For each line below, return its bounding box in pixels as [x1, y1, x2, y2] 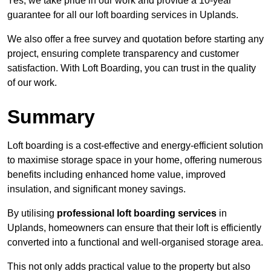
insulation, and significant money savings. [7, 184, 186, 195]
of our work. [7, 77, 57, 88]
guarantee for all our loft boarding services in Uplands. [7, 10, 238, 21]
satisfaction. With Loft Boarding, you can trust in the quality [7, 63, 256, 74]
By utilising [7, 208, 57, 219]
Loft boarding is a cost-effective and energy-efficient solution [7, 140, 263, 151]
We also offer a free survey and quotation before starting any [7, 34, 264, 45]
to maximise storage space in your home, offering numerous [7, 155, 262, 166]
